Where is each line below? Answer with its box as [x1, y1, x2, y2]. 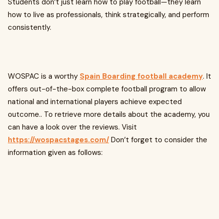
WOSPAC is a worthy [8, 71, 80, 81]
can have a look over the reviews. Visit [8, 122, 137, 132]
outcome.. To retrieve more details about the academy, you [8, 109, 210, 119]
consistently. [8, 22, 51, 32]
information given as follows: [8, 148, 103, 157]
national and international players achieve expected [8, 97, 182, 107]
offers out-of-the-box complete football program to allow [8, 84, 206, 94]
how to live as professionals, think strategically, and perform [8, 10, 209, 20]
